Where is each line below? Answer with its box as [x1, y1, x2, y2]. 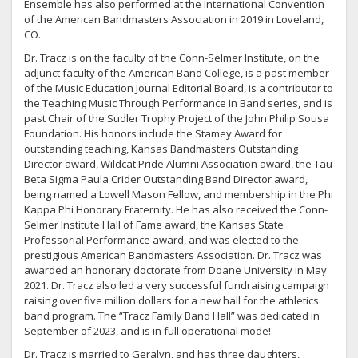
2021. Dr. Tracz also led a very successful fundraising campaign [24, 277, 329, 292]
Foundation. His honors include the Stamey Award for [24, 125, 282, 141]
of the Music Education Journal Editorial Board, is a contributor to [24, 80, 333, 95]
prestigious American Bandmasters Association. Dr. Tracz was [24, 247, 322, 262]
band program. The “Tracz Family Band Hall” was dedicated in [24, 308, 320, 323]
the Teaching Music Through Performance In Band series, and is [24, 95, 332, 110]
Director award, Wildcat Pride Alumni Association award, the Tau [24, 156, 332, 171]
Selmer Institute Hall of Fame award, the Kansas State [24, 217, 284, 232]
